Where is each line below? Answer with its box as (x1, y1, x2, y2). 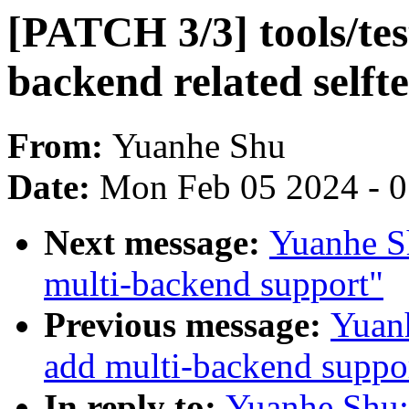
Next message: (44, 223, 269, 263)
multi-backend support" (44, 264, 383, 304)
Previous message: (44, 305, 330, 345)
